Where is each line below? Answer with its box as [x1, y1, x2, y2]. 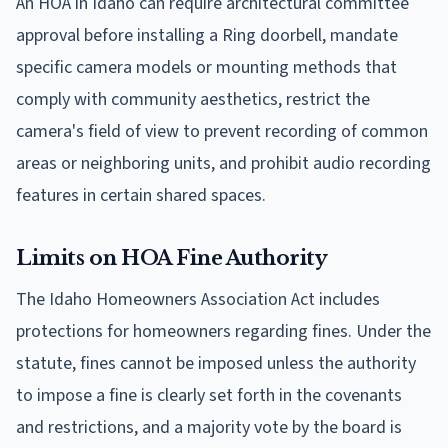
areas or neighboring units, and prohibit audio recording [16, 150, 431, 176]
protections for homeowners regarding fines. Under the [16, 318, 431, 344]
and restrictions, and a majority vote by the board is [16, 414, 402, 440]
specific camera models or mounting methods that [16, 54, 397, 80]
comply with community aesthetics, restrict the [16, 86, 370, 112]
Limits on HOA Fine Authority [16, 245, 327, 270]
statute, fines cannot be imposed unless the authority [16, 350, 416, 376]
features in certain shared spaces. [16, 182, 266, 208]
